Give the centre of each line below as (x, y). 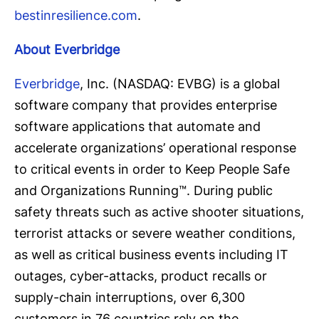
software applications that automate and (137, 127)
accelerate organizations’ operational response (155, 148)
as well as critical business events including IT (151, 255)
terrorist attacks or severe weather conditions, (155, 234)
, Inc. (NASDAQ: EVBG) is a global (180, 84)
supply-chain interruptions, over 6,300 (130, 298)
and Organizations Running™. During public (143, 191)
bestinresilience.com (76, 16)
